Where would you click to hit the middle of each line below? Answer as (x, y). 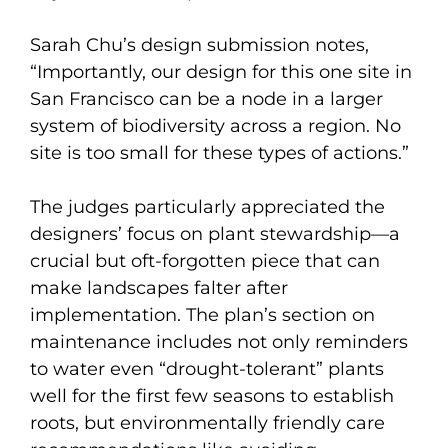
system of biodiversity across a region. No (215, 125)
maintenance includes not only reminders (219, 341)
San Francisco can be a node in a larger (206, 98)
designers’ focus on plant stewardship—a (215, 233)
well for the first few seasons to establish (212, 395)
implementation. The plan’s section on (202, 314)
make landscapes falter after (159, 287)
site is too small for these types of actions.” (219, 152)
